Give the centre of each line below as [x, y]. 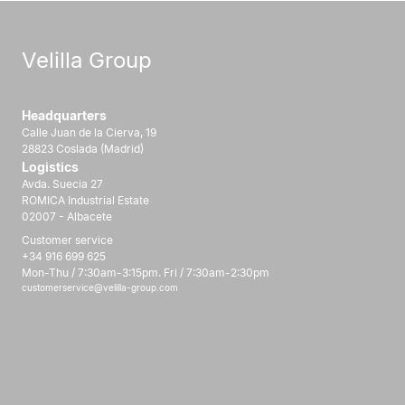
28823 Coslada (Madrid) [83, 149]
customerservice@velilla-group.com [100, 288]
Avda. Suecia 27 [62, 184]
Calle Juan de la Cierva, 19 [89, 133]
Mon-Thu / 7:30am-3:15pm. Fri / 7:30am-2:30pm [146, 273]
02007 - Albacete [67, 217]
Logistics [50, 167]
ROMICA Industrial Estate [85, 201]
